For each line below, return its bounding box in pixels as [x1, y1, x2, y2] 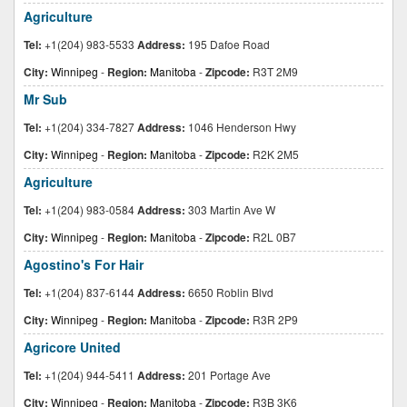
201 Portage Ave [185, 367, 271, 382]
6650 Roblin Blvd [185, 284, 273, 300]
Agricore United [24, 338, 121, 356]
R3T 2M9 [250, 64, 298, 79]
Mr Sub [24, 90, 67, 108]
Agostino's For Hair [24, 255, 144, 273]
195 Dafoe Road [185, 36, 270, 52]
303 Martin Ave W [185, 202, 275, 217]
